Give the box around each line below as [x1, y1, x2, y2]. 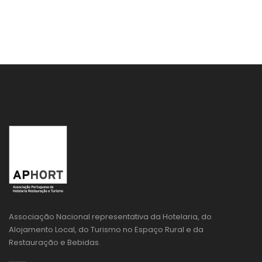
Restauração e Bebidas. [9, 237, 101, 248]
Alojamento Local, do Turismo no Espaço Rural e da [9, 224, 204, 235]
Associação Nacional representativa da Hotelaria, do [9, 211, 212, 222]
